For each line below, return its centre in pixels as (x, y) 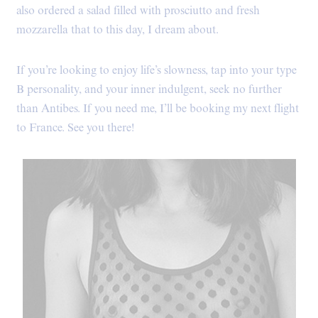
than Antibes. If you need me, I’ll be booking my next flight (158, 109)
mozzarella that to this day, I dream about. (117, 30)
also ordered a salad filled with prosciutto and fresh (138, 11)
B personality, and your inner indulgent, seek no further (149, 89)
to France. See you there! (75, 128)
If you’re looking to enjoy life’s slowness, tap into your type (157, 70)
